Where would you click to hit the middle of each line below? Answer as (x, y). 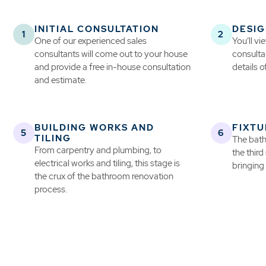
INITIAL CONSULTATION (97, 29)
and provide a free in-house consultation (113, 67)
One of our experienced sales (91, 41)
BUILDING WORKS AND (94, 128)
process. (51, 190)
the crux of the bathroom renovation (104, 177)
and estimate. (61, 80)
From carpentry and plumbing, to (98, 151)
